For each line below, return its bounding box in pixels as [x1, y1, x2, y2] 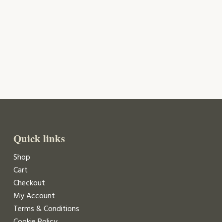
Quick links [13, 131, 65, 146]
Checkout [13, 176, 45, 190]
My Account [13, 189, 55, 203]
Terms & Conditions [13, 202, 79, 216]
